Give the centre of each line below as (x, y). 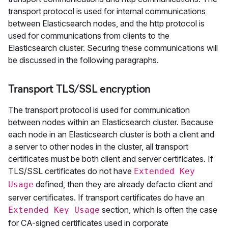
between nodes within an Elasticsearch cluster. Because (111, 122)
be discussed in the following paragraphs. (83, 60)
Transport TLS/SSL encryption (79, 89)
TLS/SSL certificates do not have (71, 171)
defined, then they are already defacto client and (123, 184)
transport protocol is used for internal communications (107, 11)
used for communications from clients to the (89, 36)
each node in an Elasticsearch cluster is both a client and (111, 134)
